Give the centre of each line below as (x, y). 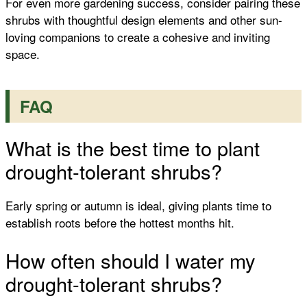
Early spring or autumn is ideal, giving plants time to (138, 206)
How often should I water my (131, 260)
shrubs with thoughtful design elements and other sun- (144, 20)
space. (23, 54)
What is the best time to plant (133, 148)
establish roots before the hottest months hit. (120, 223)
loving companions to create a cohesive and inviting (138, 37)
